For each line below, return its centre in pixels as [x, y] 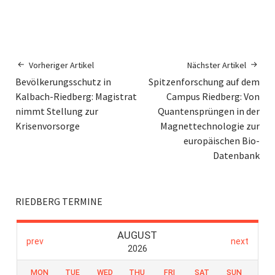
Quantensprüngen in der [209, 111]
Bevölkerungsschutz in [63, 82]
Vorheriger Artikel [61, 65]
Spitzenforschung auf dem [204, 82]
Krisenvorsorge [48, 126]
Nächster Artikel [217, 65]
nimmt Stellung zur [57, 111]
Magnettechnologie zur [210, 126]
